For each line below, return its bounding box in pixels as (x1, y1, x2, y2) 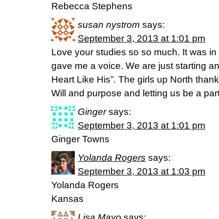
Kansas (51, 194, 84, 204)
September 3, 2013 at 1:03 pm (78, 166, 205, 176)
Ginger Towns (51, 134, 109, 144)
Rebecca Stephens (51, 1, 132, 11)
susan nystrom (78, 20, 140, 30)
